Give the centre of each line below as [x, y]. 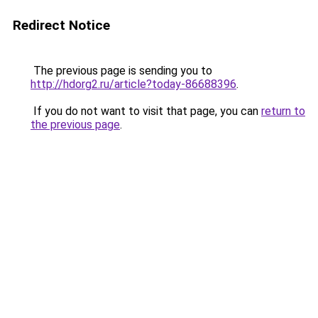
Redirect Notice [61, 25]
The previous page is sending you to [121, 71]
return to [283, 111]
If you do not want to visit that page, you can [146, 111]
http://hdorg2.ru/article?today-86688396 [133, 84]
